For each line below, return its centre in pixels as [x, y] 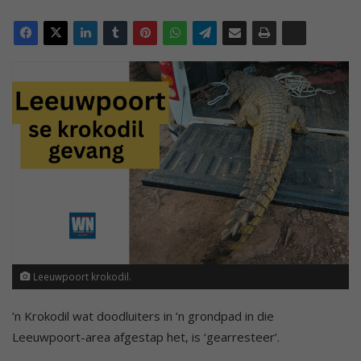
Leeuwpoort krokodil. [81, 276]
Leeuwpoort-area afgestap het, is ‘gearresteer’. [146, 336]
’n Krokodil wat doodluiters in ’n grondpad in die [143, 315]
